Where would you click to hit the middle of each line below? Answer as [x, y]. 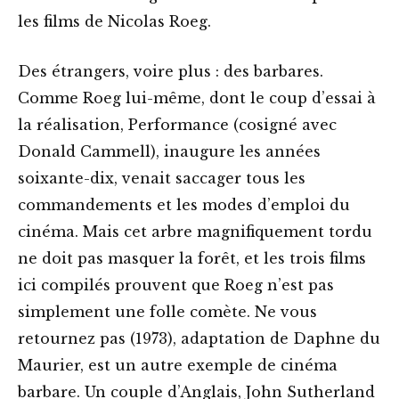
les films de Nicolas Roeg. [114, 22]
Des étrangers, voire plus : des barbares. [171, 72]
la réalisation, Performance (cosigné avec [177, 125]
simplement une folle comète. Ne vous [167, 312]
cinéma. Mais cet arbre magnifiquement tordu [195, 232]
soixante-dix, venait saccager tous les [162, 179]
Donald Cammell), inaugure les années [169, 152]
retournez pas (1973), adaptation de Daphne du [199, 339]
